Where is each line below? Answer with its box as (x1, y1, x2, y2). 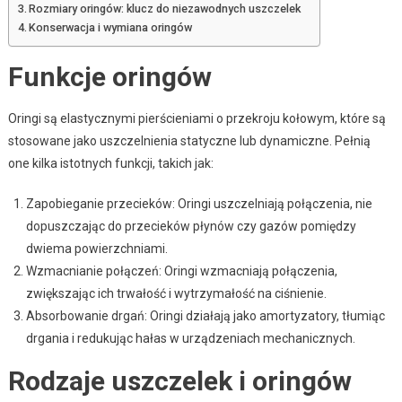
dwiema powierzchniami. (25, 240, 168, 256)
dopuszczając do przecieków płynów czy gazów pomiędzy (25, 218, 356, 233)
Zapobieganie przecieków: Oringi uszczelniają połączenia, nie (25, 196, 372, 211)
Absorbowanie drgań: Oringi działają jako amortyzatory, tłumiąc (25, 308, 385, 323)
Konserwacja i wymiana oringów (29, 20, 193, 34)
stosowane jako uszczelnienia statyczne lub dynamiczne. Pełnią (7, 133, 371, 148)
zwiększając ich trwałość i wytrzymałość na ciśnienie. (25, 285, 327, 301)
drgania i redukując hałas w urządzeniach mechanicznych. (25, 330, 355, 345)
